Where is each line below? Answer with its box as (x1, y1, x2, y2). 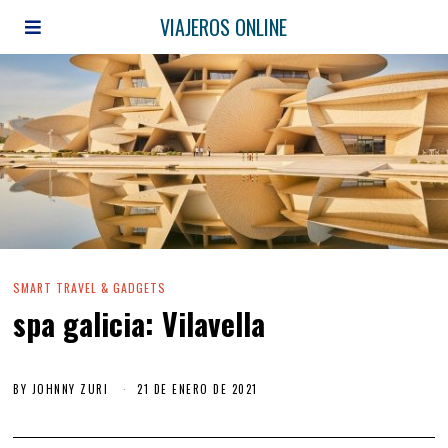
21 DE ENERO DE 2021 (137, 380, 258, 397)
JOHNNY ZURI (31, 380, 109, 397)
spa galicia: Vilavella (13, 301, 266, 347)
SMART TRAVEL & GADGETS (13, 279, 167, 297)
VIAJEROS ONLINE (160, 12, 288, 42)
